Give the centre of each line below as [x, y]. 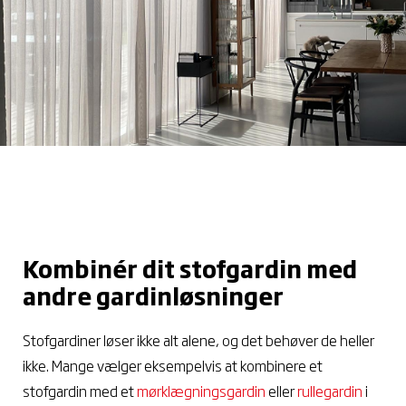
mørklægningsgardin [201, 390]
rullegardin [330, 390]
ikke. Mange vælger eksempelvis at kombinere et [173, 365]
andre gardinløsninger [153, 295]
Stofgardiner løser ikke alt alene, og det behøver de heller [198, 339]
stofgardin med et [80, 390]
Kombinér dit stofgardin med [190, 268]
